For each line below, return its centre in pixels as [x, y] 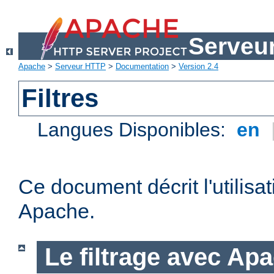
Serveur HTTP [80, 67]
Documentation [142, 67]
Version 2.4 [198, 67]
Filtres [60, 98]
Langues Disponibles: [135, 130]
